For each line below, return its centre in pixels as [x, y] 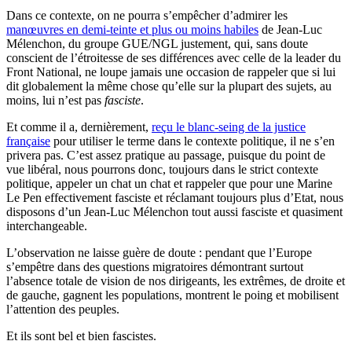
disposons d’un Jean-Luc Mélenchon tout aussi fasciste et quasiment [174, 211]
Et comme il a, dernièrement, [79, 126]
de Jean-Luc [290, 29]
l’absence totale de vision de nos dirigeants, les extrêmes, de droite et [176, 280]
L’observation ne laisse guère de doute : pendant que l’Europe [159, 252]
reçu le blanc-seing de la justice [229, 126]
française [28, 141]
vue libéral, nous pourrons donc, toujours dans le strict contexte [162, 169]
